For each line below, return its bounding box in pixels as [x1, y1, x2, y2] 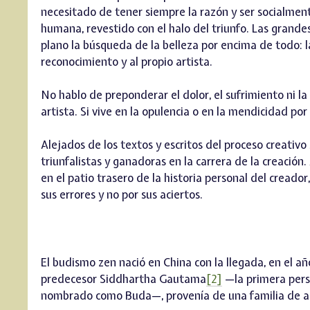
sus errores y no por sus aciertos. [40, 186, 203, 202]
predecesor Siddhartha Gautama [40, 271, 206, 286]
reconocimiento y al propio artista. [40, 53, 212, 69]
